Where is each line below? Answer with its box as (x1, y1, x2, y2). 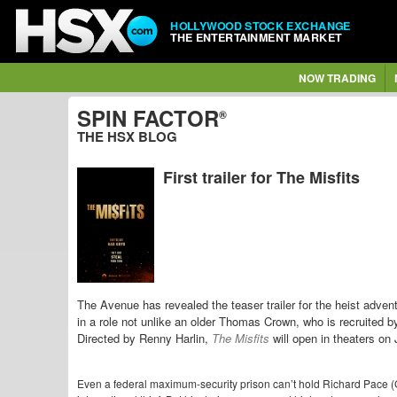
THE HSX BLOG (77, 127, 177, 146)
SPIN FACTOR (77, 103, 219, 133)
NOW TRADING (298, 70, 376, 86)
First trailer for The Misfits (163, 166, 360, 189)
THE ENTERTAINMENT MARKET (170, 28, 342, 45)
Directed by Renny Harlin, (77, 330, 208, 347)
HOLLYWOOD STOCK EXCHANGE (170, 17, 351, 34)
